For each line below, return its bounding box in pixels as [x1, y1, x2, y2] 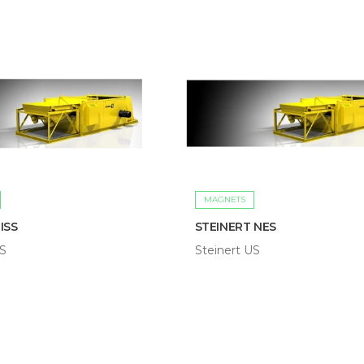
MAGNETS [203, 193, 245, 205]
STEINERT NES [194, 219, 276, 234]
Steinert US [194, 242, 260, 258]
